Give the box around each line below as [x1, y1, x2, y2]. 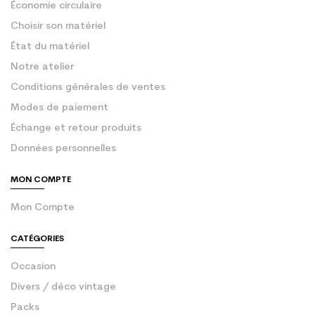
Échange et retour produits [11, 123, 141, 134]
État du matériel [11, 41, 89, 53]
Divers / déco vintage [11, 282, 116, 293]
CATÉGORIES [11, 235, 64, 244]
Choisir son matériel [11, 21, 105, 32]
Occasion [11, 262, 56, 273]
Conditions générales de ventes [11, 82, 165, 94]
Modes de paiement [11, 103, 108, 114]
